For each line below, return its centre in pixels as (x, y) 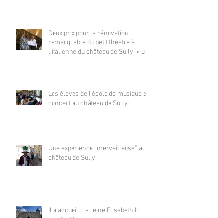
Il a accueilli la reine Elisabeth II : (94, 210)
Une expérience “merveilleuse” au (97, 148)
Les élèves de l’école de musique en (99, 94)
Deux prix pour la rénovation (88, 33)
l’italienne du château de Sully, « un (98, 52)
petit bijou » (64, 61)
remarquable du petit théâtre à (91, 42)
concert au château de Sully (88, 103)
